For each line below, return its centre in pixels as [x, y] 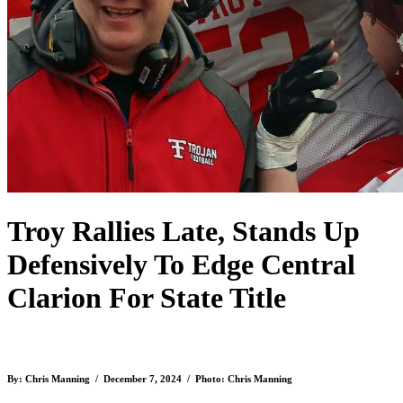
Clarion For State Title [147, 298]
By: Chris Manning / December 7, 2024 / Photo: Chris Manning [150, 378]
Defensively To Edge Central [181, 265]
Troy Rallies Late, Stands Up [184, 232]
